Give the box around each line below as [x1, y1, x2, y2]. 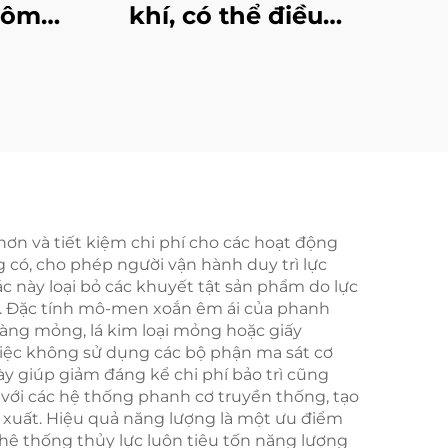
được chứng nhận [114, 133, 338, 162]
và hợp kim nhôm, [111, 100, 341, 129]
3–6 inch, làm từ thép [95, 67, 357, 96]
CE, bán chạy [144, 166, 308, 195]
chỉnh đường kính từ [96, 34, 356, 63]
